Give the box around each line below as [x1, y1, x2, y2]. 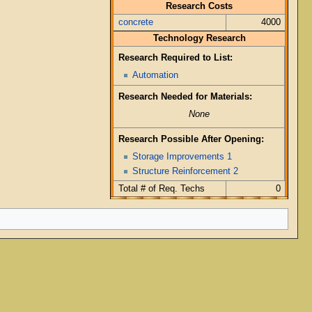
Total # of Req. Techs [118, 183, 205, 194]
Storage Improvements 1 [132, 152, 232, 162]
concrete [118, 17, 153, 27]
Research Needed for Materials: [118, 92, 252, 102]
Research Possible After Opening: [118, 134, 264, 145]
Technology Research [153, 33, 246, 43]
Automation [132, 70, 178, 81]
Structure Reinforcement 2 [132, 166, 238, 176]
